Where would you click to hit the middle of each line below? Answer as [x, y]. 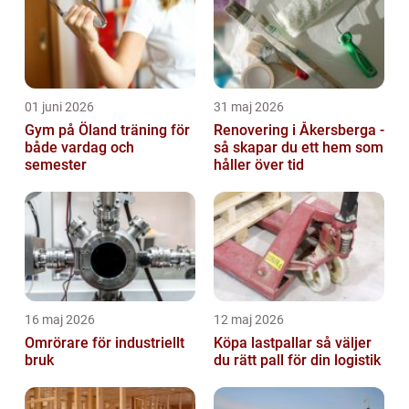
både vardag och [79, 147]
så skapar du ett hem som [299, 147]
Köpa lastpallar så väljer [265, 342]
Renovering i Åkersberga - [299, 130]
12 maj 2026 [249, 319]
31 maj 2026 [249, 106]
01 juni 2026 [59, 106]
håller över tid [259, 164]
